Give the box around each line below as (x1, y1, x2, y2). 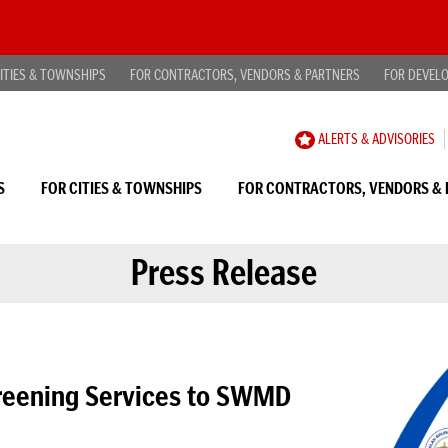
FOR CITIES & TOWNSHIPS (41, 178, 202, 198)
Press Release (131, 251, 317, 295)
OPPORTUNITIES (294, 149, 380, 167)
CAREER (294, 129, 334, 147)
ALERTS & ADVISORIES (315, 130, 435, 148)
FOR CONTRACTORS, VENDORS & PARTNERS (129, 66, 360, 84)
